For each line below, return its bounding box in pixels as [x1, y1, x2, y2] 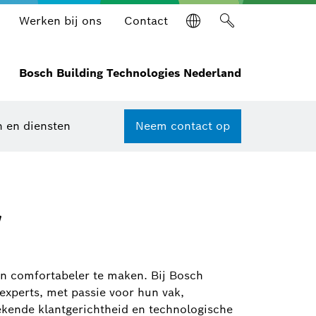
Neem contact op [135, 119, 230, 133]
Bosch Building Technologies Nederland [19, 66, 241, 80]
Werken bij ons [19, 13, 102, 28]
